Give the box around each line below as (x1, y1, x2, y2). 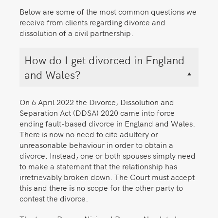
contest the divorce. (19, 192, 88, 203)
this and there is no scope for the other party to (19, 182, 183, 193)
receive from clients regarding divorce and (19, 16, 165, 27)
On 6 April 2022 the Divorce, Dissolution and (19, 96, 174, 107)
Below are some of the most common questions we (19, 5, 197, 17)
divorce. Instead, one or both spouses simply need (19, 149, 196, 161)
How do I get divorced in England (24, 52, 184, 67)
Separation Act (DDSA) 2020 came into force (19, 107, 175, 118)
